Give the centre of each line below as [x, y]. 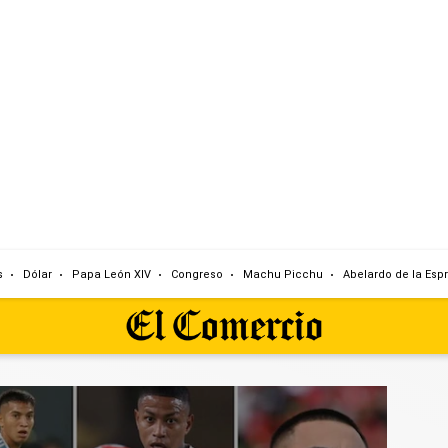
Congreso [197, 274]
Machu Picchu [283, 274]
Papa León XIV [111, 274]
